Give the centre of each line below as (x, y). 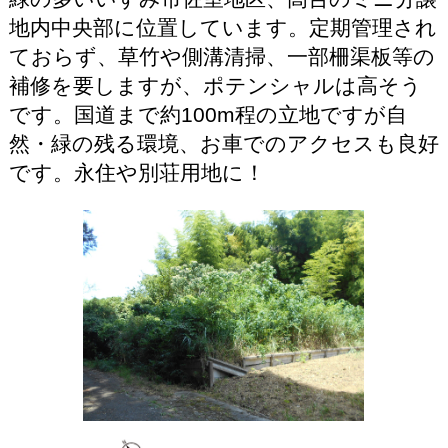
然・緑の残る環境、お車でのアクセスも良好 (223, 144)
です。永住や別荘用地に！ (136, 173)
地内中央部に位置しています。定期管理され (222, 28)
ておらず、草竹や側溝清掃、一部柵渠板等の (221, 57)
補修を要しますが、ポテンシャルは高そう (215, 86)
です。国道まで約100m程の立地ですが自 (207, 115)
